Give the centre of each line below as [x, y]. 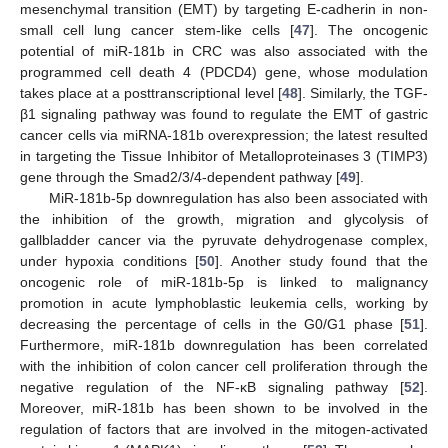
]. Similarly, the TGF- [363, 93]
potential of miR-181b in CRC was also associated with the [224, 51]
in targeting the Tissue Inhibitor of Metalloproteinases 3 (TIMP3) [224, 156]
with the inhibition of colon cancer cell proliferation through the [224, 366]
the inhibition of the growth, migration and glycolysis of [224, 219]
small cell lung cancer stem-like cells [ [157, 30]
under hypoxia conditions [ [110, 261]
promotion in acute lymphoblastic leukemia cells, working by [224, 303]
